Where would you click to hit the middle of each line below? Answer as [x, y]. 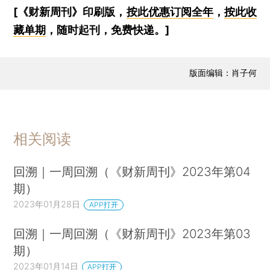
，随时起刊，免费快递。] [108, 30]
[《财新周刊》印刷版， [70, 12]
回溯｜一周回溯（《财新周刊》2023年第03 [132, 233]
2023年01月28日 [47, 204]
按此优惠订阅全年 [170, 12]
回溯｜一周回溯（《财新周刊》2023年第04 [132, 171]
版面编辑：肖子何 [223, 73]
